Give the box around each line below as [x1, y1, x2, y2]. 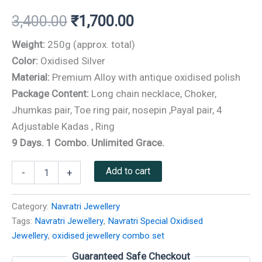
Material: [12, 71, 50, 84]
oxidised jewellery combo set [52, 230, 164, 241]
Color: [12, 55, 38, 67]
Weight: [12, 39, 45, 51]
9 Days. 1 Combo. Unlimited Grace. [12, 137, 164, 149]
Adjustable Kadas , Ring [12, 120, 115, 133]
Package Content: [12, 88, 91, 100]
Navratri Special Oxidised [108, 215, 203, 226]
